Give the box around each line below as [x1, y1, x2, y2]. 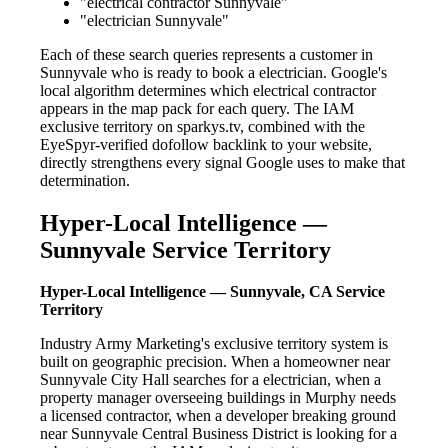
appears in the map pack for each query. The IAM [40, 99, 354, 117]
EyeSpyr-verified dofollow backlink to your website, [40, 135, 372, 153]
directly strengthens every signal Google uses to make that [40, 153, 405, 171]
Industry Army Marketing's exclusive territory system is [40, 335, 388, 353]
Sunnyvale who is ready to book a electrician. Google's [40, 63, 387, 81]
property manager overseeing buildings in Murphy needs [40, 389, 396, 407]
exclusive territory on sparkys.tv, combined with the [40, 117, 365, 135]
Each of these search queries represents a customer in [40, 45, 373, 63]
